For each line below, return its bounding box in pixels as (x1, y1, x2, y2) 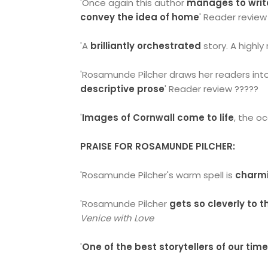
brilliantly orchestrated (90, 39, 202, 52)
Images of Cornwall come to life (82, 111, 234, 124)
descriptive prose (80, 83, 165, 95)
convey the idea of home (80, 11, 200, 23)
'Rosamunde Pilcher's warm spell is (80, 169, 236, 181)
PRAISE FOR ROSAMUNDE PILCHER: (80, 140, 236, 153)
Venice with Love (80, 212, 154, 224)
